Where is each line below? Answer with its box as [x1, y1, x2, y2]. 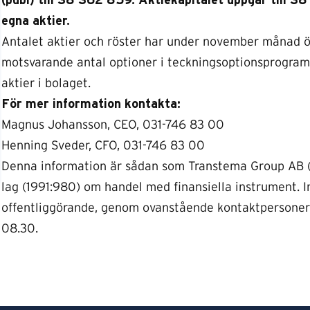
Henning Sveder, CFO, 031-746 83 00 [1, 140, 205, 152]
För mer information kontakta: [1, 98, 181, 111]
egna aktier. [1, 15, 70, 28]
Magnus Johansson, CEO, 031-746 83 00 [1, 119, 224, 131]
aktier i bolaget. [1, 77, 91, 90]
